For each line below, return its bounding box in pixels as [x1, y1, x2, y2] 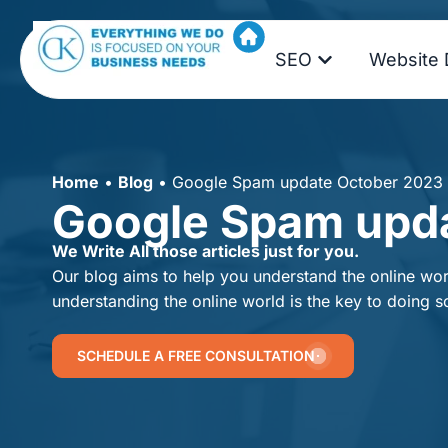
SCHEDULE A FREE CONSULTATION [77, 347, 315, 364]
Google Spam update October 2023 [172, 172, 443, 192]
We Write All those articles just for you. [52, 241, 359, 261]
